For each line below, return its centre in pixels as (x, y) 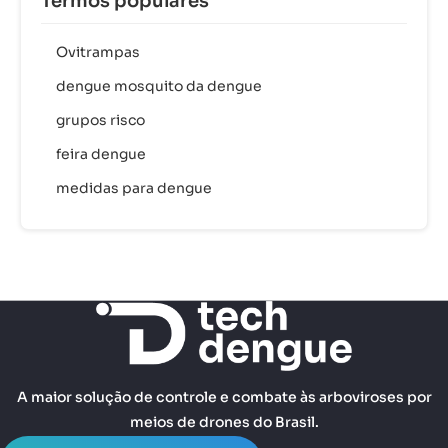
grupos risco (100, 119)
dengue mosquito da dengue (159, 85)
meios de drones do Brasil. (224, 421)
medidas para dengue (134, 187)
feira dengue (101, 153)
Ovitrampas (98, 51)
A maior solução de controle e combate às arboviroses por (224, 396)
